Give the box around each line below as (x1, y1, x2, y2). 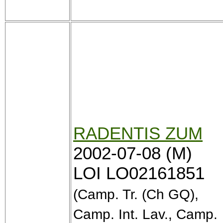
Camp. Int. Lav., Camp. (73, 207, 218, 222)
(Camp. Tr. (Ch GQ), (73, 187, 199, 202)
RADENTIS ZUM (73, 123, 203, 143)
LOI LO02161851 (73, 163, 205, 183)
